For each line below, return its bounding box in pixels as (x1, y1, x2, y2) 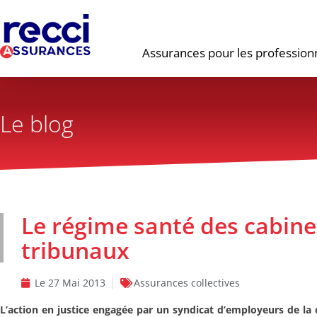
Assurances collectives (134, 276, 240, 289)
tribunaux (21, 235, 129, 265)
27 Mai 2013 (48, 276, 105, 289)
